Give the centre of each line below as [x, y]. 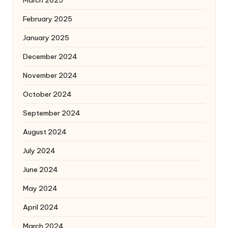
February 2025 [48, 19]
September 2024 [52, 113]
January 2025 [46, 38]
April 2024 [41, 207]
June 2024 [40, 170]
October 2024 [47, 94]
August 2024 [45, 132]
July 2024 [39, 151]
